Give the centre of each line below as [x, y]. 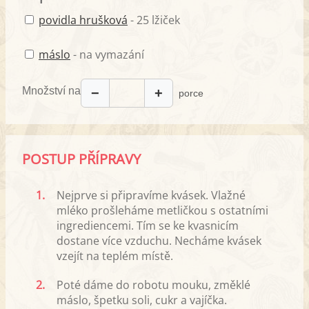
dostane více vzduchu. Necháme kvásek [159, 240]
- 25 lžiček [154, 20]
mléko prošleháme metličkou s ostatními [162, 210]
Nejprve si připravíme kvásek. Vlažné [151, 195]
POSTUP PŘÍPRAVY [81, 159]
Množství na [51, 91]
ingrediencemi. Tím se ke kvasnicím [148, 225]
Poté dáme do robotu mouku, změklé [153, 285]
